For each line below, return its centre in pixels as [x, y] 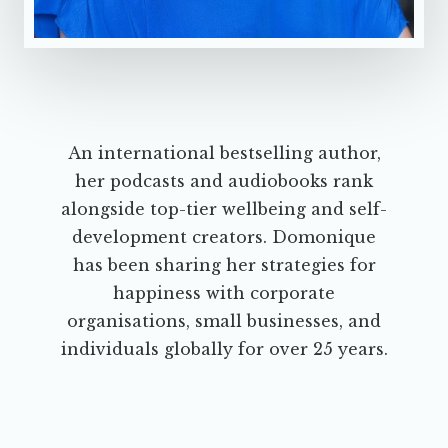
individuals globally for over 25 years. [224, 349]
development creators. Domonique [224, 237]
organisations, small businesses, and [224, 321]
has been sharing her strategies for [224, 265]
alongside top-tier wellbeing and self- [224, 209]
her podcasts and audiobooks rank [224, 181]
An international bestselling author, [224, 153]
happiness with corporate [224, 293]
